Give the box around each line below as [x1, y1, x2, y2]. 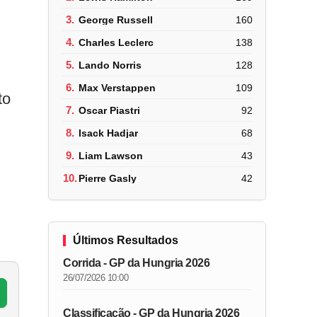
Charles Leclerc [79, 36, 154, 48]
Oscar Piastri [79, 104, 141, 116]
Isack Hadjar [79, 127, 139, 139]
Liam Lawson [79, 149, 144, 161]
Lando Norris [79, 59, 142, 71]
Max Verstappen [79, 81, 156, 93]
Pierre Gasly [79, 172, 137, 184]
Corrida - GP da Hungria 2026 [63, 257, 210, 269]
